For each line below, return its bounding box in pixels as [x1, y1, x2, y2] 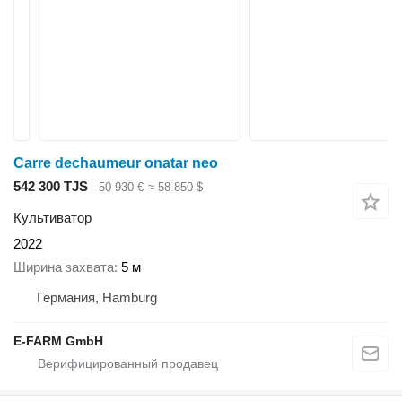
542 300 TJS [13, 179, 88, 194]
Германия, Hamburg [37, 290, 157, 306]
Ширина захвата [13, 259, 114, 275]
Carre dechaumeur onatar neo [13, 155, 218, 170]
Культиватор [13, 209, 92, 225]
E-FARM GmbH [13, 334, 103, 349]
